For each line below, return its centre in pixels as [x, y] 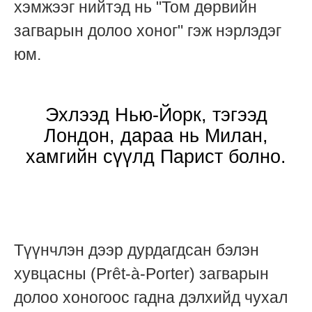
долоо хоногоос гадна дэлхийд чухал [151, 298]
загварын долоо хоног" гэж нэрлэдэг [148, 31]
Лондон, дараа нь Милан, [156, 136]
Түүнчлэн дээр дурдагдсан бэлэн [136, 250]
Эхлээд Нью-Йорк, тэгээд [156, 115]
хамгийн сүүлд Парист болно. [156, 157]
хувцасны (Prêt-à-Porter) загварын [141, 274]
